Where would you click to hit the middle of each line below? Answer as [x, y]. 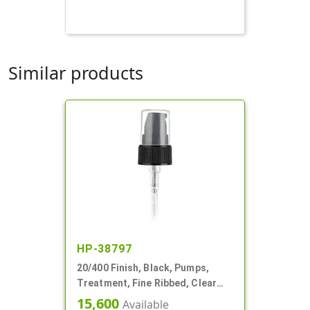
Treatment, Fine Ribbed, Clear [147, 283]
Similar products [76, 73]
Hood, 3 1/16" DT [116, 299]
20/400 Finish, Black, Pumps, [143, 268]
